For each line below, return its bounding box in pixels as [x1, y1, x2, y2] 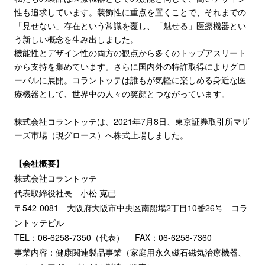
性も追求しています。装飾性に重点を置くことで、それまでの [14, 6, 246, 18]
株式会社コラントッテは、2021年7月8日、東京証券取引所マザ [14, 115, 250, 128]
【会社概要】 [14, 157, 64, 170]
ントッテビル [14, 216, 64, 229]
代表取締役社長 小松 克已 [14, 187, 116, 199]
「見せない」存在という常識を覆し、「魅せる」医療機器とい [14, 20, 246, 32]
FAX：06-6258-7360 [134, 231, 212, 244]
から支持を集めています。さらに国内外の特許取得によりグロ [14, 60, 246, 73]
